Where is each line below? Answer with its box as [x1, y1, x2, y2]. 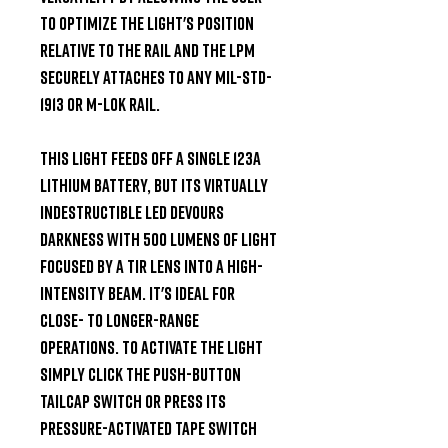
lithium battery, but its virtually [40, 173, 268, 196]
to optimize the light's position [40, 11, 254, 34]
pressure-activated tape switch [40, 416, 257, 439]
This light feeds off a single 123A [40, 146, 261, 169]
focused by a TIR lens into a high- [40, 254, 263, 277]
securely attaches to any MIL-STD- [40, 65, 272, 88]
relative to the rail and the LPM [40, 38, 255, 61]
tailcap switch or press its [40, 389, 226, 412]
